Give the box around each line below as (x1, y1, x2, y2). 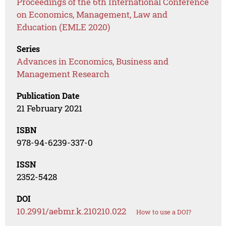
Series (17, 43, 40, 54)
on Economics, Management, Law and (17, 9, 168, 21)
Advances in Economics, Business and (17, 55, 169, 68)
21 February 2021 (17, 102, 83, 115)
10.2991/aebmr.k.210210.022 (17, 205, 127, 217)
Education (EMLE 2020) (17, 21, 110, 33)
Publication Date (17, 90, 80, 101)
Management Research (17, 68, 110, 80)
